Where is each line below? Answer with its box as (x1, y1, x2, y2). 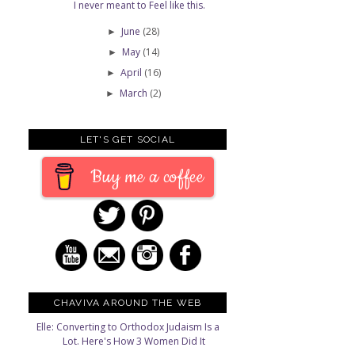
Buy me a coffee (90, 164, 204, 189)
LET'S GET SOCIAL (79, 133, 176, 145)
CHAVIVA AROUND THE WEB (53, 297, 202, 309)
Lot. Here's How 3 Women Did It (62, 334, 205, 349)
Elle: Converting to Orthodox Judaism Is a (36, 320, 219, 334)
